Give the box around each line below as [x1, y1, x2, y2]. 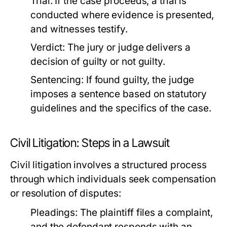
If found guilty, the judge [83, 74, 195, 86]
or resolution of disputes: [10, 187, 121, 199]
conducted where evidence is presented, [30, 9, 214, 21]
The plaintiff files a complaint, [78, 207, 213, 218]
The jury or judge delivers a [65, 42, 191, 53]
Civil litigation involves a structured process [10, 159, 207, 171]
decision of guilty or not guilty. [30, 56, 165, 67]
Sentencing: [30, 74, 84, 86]
